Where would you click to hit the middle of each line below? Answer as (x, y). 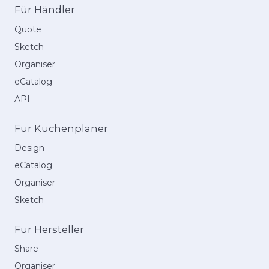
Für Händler (45, 10)
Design (29, 147)
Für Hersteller (49, 229)
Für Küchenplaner (61, 128)
